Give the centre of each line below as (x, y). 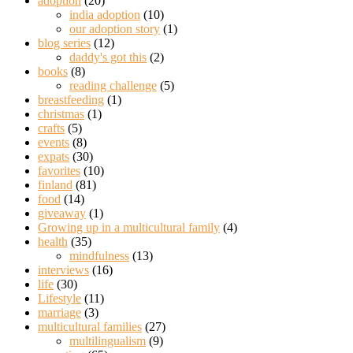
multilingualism (108, 340)
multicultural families (90, 326)
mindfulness (99, 255)
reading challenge (113, 85)
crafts (51, 128)
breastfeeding (71, 99)
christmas (61, 113)
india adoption (105, 14)
